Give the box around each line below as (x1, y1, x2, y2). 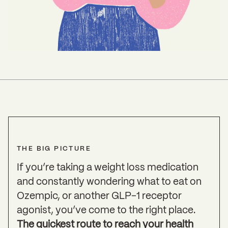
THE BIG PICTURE (17, 146, 91, 152)
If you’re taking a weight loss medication (17, 163, 198, 173)
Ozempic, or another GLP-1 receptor (17, 192, 182, 201)
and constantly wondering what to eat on (17, 178, 202, 187)
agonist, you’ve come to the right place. (17, 206, 195, 215)
